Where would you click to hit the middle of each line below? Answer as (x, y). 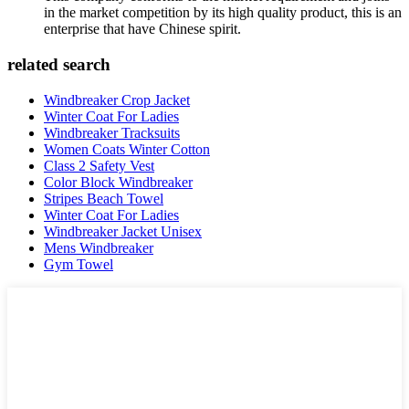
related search (59, 65)
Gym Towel (79, 264)
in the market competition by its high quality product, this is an (223, 13)
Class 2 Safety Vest (99, 165)
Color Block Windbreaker (118, 182)
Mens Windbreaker (99, 247)
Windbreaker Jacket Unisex (123, 231)
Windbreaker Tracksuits (112, 132)
